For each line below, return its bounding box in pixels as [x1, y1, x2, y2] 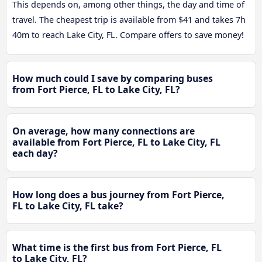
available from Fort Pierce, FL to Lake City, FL [12, 136, 220, 149]
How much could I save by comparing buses [12, 72, 213, 85]
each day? [12, 147, 58, 160]
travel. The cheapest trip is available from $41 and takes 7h [12, 14, 246, 26]
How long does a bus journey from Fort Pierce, [12, 188, 225, 202]
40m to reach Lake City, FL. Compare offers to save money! [12, 29, 244, 41]
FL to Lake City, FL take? [12, 199, 123, 213]
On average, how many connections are [12, 125, 195, 138]
